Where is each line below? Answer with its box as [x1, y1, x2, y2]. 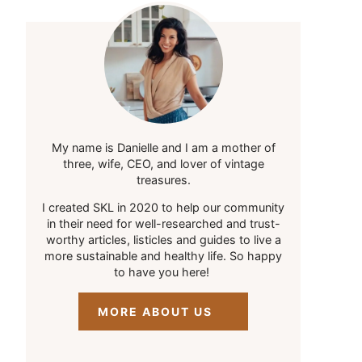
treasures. [136, 173, 191, 187]
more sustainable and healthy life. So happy [44, 249, 282, 263]
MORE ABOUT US [98, 304, 213, 318]
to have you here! [114, 265, 213, 280]
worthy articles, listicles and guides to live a [45, 233, 281, 247]
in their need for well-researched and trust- [46, 217, 280, 231]
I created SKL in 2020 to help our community [42, 200, 284, 215]
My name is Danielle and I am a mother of [51, 141, 276, 154]
